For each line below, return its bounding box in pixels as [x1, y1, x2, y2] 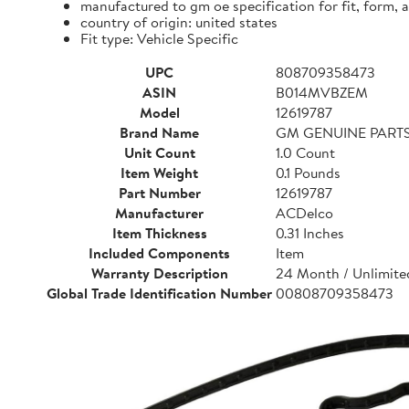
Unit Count [123, 142, 195, 163]
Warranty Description [90, 263, 228, 283]
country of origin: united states [80, 12, 278, 32]
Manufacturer [115, 203, 204, 223]
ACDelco [276, 203, 333, 223]
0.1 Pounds [276, 163, 341, 183]
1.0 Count [276, 142, 335, 163]
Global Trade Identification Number [47, 283, 272, 303]
